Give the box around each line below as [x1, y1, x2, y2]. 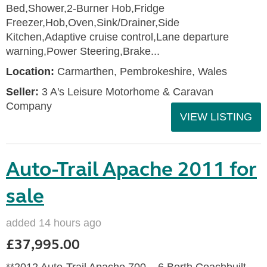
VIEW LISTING [180, 111, 252, 123]
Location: [6, 66, 54, 77]
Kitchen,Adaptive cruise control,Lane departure [6, 31, 229, 43]
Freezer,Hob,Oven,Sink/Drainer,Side [6, 17, 179, 29]
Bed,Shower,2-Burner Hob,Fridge [6, 2, 164, 14]
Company [6, 100, 52, 112]
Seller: [6, 86, 39, 98]
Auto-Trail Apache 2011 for [6, 157, 257, 182]
